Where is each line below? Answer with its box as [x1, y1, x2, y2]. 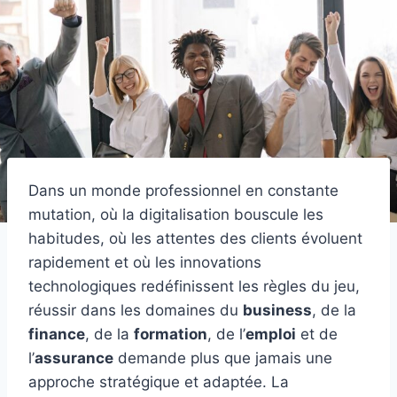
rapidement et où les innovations [28, 253, 261, 271]
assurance [35, 348, 113, 367]
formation [134, 324, 207, 343]
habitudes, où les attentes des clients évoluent [28, 229, 362, 247]
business [243, 300, 312, 319]
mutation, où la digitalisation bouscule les [28, 205, 323, 223]
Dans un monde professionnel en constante [28, 181, 339, 199]
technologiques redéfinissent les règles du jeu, [28, 276, 360, 295]
